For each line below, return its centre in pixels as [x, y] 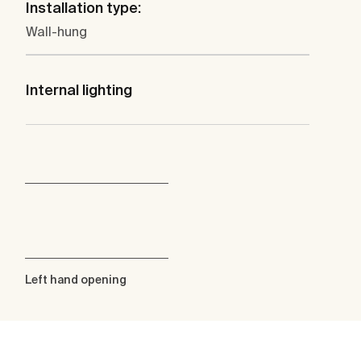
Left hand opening [76, 280]
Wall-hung [56, 32]
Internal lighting [79, 90]
